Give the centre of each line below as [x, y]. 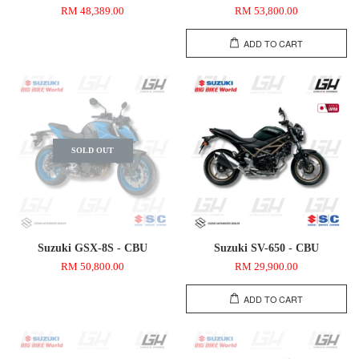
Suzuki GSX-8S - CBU [93, 248]
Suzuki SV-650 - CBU [266, 248]
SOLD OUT [93, 150]
